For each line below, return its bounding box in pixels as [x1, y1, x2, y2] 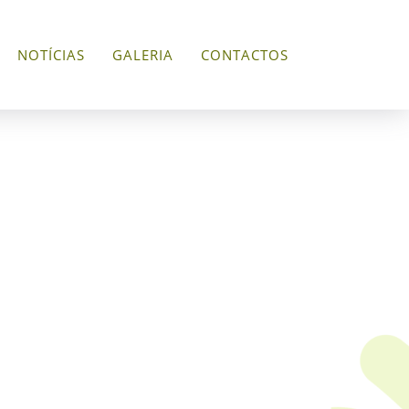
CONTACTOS [201, 46, 288, 64]
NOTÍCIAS [17, 46, 85, 64]
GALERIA [112, 46, 173, 64]
